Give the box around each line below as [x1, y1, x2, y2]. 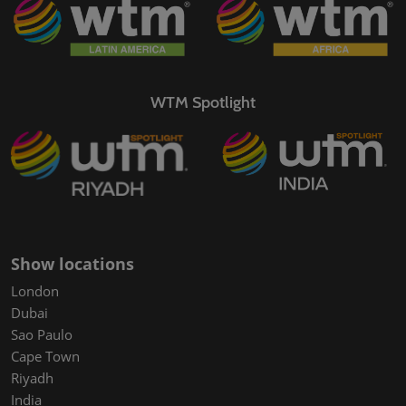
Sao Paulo [11, 324, 72, 343]
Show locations [11, 252, 134, 275]
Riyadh [11, 368, 53, 387]
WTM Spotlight [150, 92, 256, 112]
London [11, 281, 59, 300]
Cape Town [11, 346, 80, 365]
